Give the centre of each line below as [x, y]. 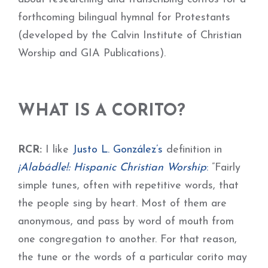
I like [57, 150]
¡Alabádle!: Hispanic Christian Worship [112, 168]
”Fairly [224, 168]
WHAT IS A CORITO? [102, 111]
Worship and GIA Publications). [92, 54]
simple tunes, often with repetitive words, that [128, 186]
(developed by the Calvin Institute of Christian [130, 36]
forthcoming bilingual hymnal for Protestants [124, 18]
